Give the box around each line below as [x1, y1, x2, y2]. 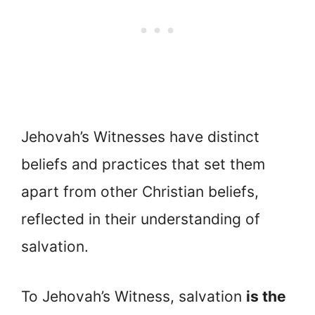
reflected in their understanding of [21, 210, 260, 229]
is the [246, 287, 286, 305]
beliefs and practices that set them [21, 155, 265, 174]
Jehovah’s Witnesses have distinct [21, 128, 259, 146]
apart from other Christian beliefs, [21, 183, 259, 201]
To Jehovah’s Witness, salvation [21, 287, 246, 305]
